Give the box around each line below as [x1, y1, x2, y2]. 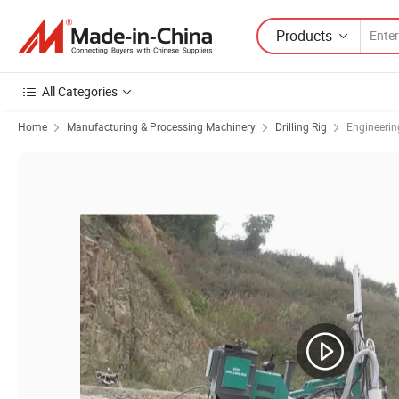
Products [276, 25, 332, 45]
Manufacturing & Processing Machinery [67, 119, 256, 134]
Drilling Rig [275, 119, 327, 134]
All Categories [42, 83, 118, 100]
